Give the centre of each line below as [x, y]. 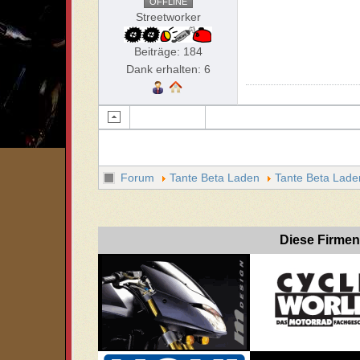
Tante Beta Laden [215, 177]
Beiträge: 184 [168, 51]
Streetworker [168, 17]
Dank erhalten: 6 [168, 69]
